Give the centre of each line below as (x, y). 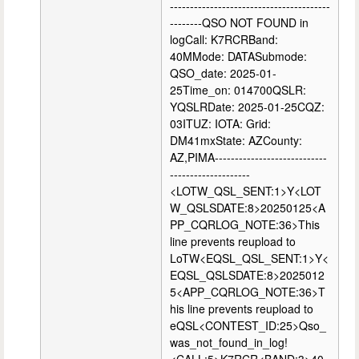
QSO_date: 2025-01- (223, 73)
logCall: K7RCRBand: (224, 40)
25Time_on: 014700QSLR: (238, 90)
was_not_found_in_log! (229, 343)
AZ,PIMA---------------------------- (248, 157)
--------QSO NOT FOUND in (239, 23)
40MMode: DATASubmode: (238, 56)
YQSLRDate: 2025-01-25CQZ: (247, 107)
